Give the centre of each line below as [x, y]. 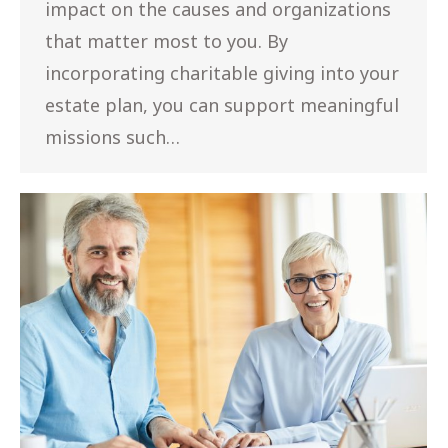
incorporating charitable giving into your [222, 72]
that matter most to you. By [166, 40]
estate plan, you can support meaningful [222, 104]
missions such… [112, 136]
